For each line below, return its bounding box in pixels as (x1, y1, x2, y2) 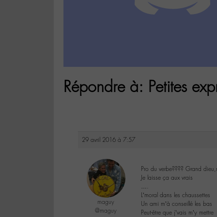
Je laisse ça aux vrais (141, 174, 193, 182)
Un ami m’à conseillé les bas (141, 200, 212, 208)
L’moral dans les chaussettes (141, 191, 210, 200)
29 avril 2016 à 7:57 (82, 136, 135, 144)
